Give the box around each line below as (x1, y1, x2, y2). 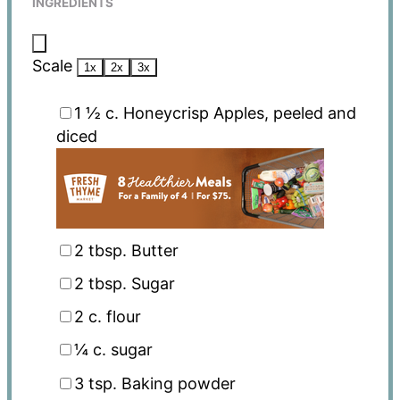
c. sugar (87, 340, 153, 360)
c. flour (83, 307, 141, 327)
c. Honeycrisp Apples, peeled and (100, 104, 356, 123)
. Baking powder (112, 373, 236, 393)
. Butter (121, 240, 179, 260)
